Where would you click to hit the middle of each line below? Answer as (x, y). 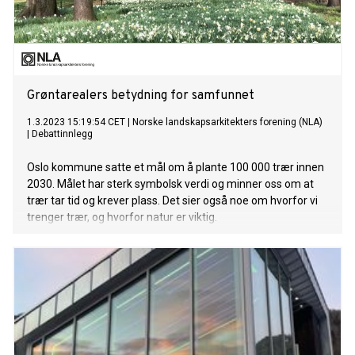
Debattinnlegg (62, 134)
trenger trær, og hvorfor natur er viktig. (122, 218)
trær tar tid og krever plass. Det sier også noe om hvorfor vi (172, 201)
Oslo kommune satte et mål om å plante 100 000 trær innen (176, 168)
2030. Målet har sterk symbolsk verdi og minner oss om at (170, 184)
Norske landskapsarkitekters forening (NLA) (227, 122)
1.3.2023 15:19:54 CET (76, 122)
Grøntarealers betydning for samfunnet (141, 96)
